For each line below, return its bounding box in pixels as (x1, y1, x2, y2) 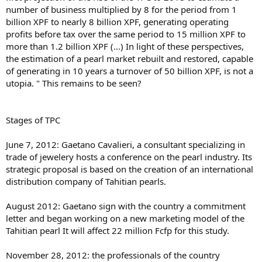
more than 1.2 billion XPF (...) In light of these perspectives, (6, 40, 244, 52)
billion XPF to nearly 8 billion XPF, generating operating (6, 15, 229, 27)
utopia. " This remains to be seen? (6, 77, 142, 89)
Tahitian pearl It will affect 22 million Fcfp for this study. (6, 224, 229, 236)
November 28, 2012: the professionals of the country (6, 249, 220, 261)
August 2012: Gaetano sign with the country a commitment (6, 199, 246, 212)
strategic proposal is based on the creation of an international (6, 163, 253, 175)
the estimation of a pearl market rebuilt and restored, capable (6, 52, 253, 64)
